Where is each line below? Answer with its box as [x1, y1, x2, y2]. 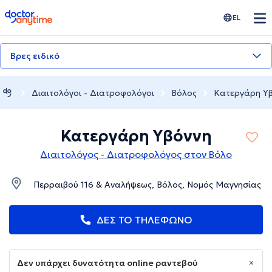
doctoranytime [4, 8, 73, 21]
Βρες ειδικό [10, 50, 59, 61]
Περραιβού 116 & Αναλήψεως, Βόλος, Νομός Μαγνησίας [33, 179, 261, 191]
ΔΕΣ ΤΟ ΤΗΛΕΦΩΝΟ [97, 214, 192, 226]
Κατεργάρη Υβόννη [60, 126, 212, 146]
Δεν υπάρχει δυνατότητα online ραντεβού [17, 257, 197, 269]
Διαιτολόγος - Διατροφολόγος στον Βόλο [40, 148, 232, 161]
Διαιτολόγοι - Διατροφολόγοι [32, 87, 154, 98]
